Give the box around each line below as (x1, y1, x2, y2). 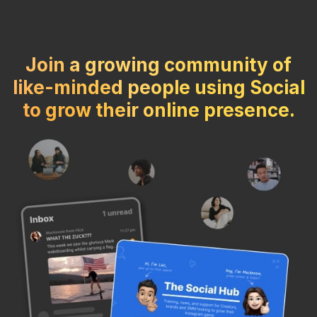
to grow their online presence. (22, 99, 295, 122)
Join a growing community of (25, 54, 292, 76)
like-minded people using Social (12, 76, 305, 99)
